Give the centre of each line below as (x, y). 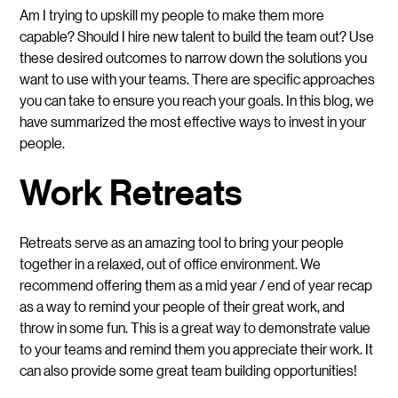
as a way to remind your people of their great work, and (183, 306)
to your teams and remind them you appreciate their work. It (197, 348)
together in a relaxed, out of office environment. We (171, 263)
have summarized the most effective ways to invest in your (193, 121)
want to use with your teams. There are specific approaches (198, 78)
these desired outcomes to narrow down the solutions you (194, 57)
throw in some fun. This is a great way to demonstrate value (195, 327)
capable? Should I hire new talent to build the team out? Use (197, 36)
